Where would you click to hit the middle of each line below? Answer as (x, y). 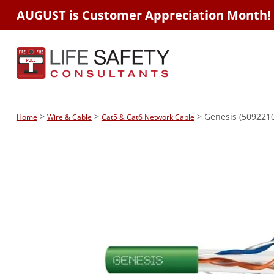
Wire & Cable (69, 117)
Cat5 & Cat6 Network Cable (148, 117)
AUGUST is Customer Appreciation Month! (143, 15)
